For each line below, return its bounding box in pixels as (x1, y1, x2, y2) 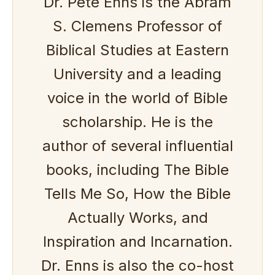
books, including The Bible (46, 160, 229, 179)
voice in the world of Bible (47, 88, 228, 107)
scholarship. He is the (62, 112, 213, 131)
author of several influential (42, 136, 233, 155)
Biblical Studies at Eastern (46, 41, 229, 59)
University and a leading (53, 64, 222, 83)
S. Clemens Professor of (53, 17, 222, 35)
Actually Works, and (67, 208, 208, 227)
